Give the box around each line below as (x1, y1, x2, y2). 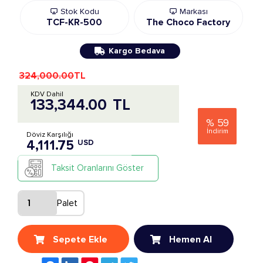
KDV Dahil (31, 90, 63, 99)
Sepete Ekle (53, 233, 107, 245)
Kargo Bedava (109, 46, 166, 56)
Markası (177, 6, 208, 16)
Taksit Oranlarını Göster (51, 163, 144, 173)
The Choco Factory (146, 16, 231, 28)
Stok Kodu (58, 6, 99, 16)
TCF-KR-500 (46, 16, 103, 28)
